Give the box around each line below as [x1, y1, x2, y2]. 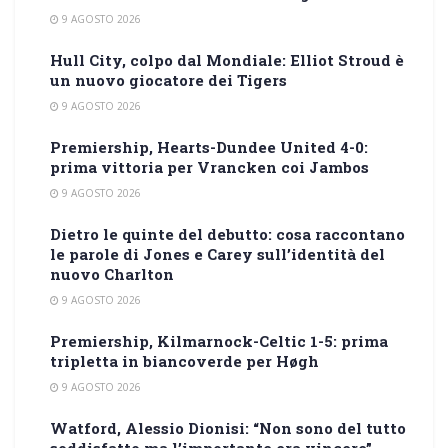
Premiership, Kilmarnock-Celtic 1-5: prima [50, 331, 388, 352]
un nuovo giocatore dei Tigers [50, 70, 287, 91]
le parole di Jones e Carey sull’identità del [50, 244, 385, 265]
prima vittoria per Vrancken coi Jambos [50, 157, 369, 178]
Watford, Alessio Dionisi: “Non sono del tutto [50, 418, 406, 439]
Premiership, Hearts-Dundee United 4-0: [50, 137, 368, 158]
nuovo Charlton [50, 264, 174, 285]
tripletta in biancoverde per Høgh [50, 351, 319, 372]
